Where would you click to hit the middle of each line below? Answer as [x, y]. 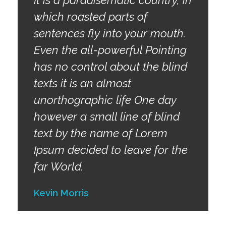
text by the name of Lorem [101, 133]
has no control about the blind [110, 66]
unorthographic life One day [105, 100]
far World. [59, 166]
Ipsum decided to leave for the [111, 150]
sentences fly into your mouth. [110, 33]
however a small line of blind [107, 116]
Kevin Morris [61, 193]
